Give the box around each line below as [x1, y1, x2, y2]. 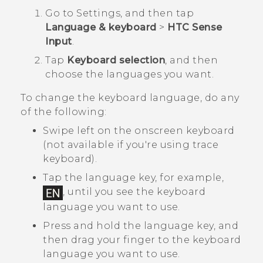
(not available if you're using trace [43, 139, 218, 151]
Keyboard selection [67, 55, 165, 66]
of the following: [21, 106, 107, 118]
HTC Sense [167, 22, 222, 33]
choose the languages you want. [45, 69, 214, 80]
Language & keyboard [45, 22, 157, 33]
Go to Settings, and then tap [45, 8, 194, 19]
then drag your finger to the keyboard [43, 234, 241, 245]
